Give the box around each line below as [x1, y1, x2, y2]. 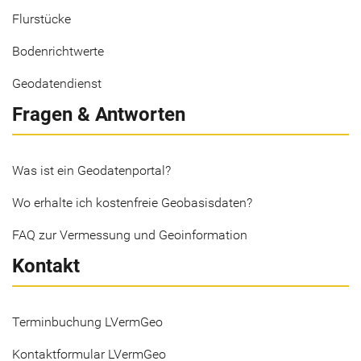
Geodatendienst [12, 76, 102, 91]
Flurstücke [12, 11, 71, 27]
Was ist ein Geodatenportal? [12, 163, 171, 178]
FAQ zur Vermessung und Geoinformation [12, 227, 247, 243]
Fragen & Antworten [12, 103, 185, 126]
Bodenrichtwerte [12, 44, 104, 59]
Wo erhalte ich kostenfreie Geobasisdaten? [12, 195, 252, 210]
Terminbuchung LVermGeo [12, 314, 163, 330]
